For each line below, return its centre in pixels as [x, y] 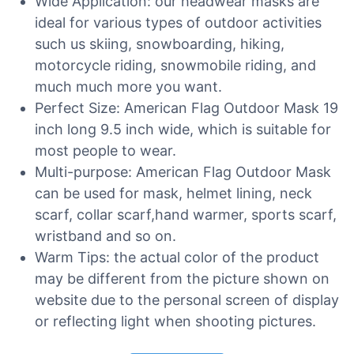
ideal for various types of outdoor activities [178, 23]
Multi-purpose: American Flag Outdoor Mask [183, 172]
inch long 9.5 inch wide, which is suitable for [183, 129]
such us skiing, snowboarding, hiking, [160, 44]
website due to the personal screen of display [187, 300]
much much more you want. [128, 87]
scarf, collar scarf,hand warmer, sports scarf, [186, 215]
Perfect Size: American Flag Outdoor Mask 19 [186, 108]
